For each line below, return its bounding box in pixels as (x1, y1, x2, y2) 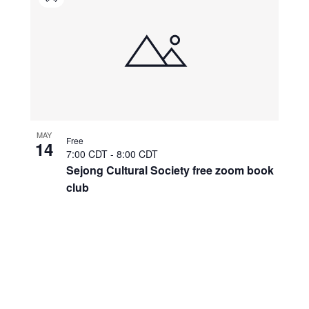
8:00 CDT (116, 146, 158, 161)
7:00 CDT (66, 146, 110, 161)
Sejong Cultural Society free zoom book (66, 161, 274, 178)
